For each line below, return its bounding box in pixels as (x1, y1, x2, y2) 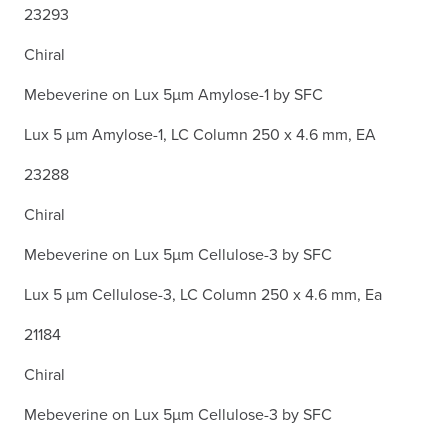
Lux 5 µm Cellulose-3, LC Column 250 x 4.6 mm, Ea (24, 282, 382, 305)
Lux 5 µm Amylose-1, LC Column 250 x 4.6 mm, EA (24, 122, 376, 145)
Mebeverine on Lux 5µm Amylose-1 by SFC (24, 82, 323, 105)
